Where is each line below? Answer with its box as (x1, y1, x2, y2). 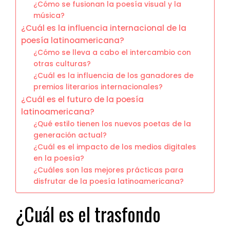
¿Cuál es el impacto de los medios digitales (33, 142, 197, 152)
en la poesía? (33, 153, 85, 163)
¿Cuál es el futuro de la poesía (21, 93, 144, 105)
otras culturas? (33, 59, 91, 69)
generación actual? (33, 130, 107, 140)
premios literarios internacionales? (33, 82, 163, 92)
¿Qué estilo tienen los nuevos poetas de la (33, 119, 191, 129)
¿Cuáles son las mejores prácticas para (33, 165, 184, 175)
